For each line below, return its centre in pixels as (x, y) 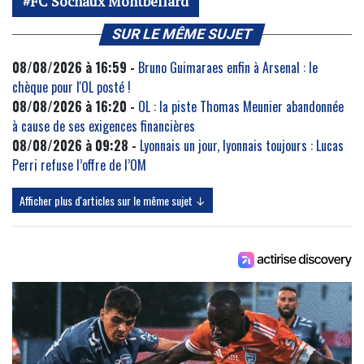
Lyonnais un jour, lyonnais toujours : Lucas (242, 146)
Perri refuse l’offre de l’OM (79, 165)
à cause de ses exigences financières (104, 126)
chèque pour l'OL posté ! (71, 87)
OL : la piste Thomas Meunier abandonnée (241, 107)
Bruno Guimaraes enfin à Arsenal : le (228, 68)
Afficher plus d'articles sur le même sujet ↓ (113, 201)
